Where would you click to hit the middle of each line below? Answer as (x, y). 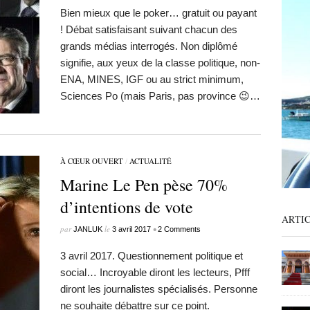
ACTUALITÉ (150, 161)
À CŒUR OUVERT (91, 161)
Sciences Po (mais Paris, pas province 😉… (160, 96)
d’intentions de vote (126, 207)
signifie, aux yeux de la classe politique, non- (160, 63)
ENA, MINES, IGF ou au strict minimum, (152, 79)
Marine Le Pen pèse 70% (144, 185)
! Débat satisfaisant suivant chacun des (148, 29)
